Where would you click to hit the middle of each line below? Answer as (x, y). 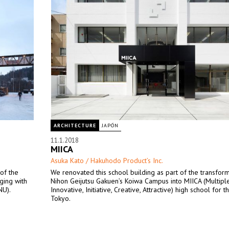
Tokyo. (61, 198)
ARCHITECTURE (75, 125)
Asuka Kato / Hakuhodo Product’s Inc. (107, 161)
